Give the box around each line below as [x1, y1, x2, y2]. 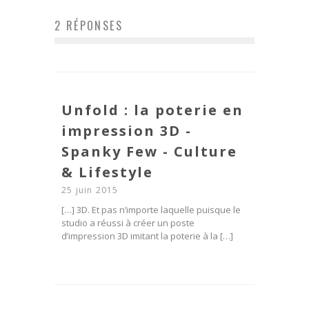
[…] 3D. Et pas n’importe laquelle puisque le [61, 203, 241, 216]
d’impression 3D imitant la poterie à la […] [61, 229, 233, 242]
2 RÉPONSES [54, 17, 123, 34]
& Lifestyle [61, 162, 153, 181]
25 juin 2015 [61, 183, 119, 196]
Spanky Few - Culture [61, 141, 237, 161]
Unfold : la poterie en [61, 100, 243, 119]
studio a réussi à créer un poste [61, 216, 195, 229]
